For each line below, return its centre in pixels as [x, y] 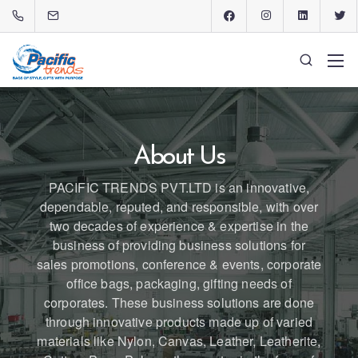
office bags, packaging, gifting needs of [179, 283]
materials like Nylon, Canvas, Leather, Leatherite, [179, 341]
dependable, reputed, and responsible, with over [179, 207]
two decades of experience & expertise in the [179, 226]
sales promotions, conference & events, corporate [179, 264]
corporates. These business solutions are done [179, 302]
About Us [179, 157]
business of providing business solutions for [179, 245]
